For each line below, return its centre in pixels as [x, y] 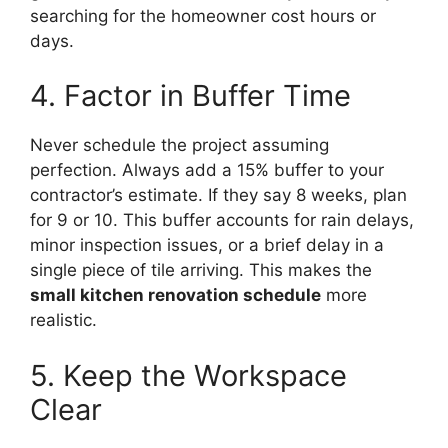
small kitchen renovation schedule [175, 295]
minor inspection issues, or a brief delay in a [207, 245]
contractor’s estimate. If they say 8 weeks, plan [218, 195]
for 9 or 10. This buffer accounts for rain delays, [222, 220]
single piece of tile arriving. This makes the [201, 270]
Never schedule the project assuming [179, 145]
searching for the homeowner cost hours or [203, 15]
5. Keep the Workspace [188, 375]
